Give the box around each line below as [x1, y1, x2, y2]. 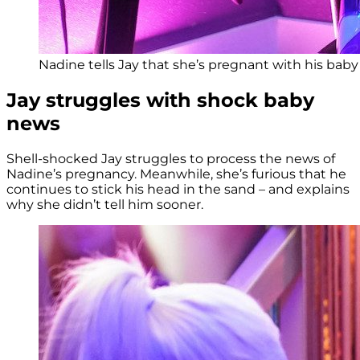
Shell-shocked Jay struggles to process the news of [6, 150, 335, 166]
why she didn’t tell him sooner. [6, 196, 203, 212]
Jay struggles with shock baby [6, 88, 314, 112]
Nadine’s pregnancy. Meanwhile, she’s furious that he [6, 166, 346, 182]
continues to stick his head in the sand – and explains [6, 181, 350, 197]
